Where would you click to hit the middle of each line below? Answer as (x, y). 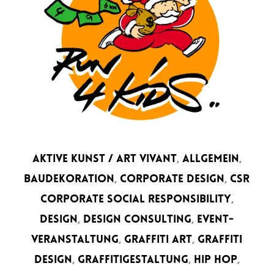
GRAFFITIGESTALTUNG (133, 260)
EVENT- (216, 220)
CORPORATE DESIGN (172, 179)
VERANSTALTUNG (75, 240)
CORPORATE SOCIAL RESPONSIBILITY (135, 199)
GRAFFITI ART (158, 240)
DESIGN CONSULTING (138, 220)
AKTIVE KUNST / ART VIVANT (104, 159)
